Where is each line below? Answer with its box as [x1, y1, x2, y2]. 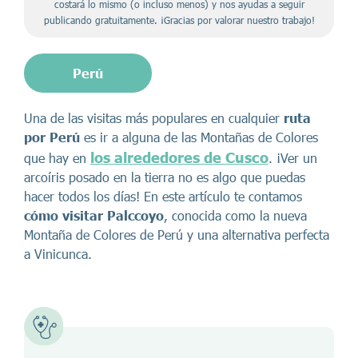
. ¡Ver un [268, 150, 317, 165]
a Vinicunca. [24, 246, 92, 261]
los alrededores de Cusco [90, 149, 268, 166]
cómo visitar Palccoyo [24, 208, 164, 223]
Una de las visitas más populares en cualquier [24, 110, 284, 125]
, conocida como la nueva [164, 208, 307, 223]
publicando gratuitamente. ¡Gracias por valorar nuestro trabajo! [43, 14, 315, 26]
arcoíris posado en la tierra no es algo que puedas [24, 169, 305, 185]
